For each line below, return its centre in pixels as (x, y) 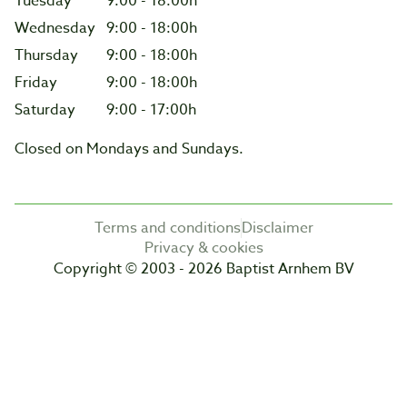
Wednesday (57, 29)
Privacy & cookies (203, 248)
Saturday (47, 110)
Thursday (48, 56)
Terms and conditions (167, 228)
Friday (38, 83)
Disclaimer (277, 228)
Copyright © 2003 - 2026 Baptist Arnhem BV (203, 269)
